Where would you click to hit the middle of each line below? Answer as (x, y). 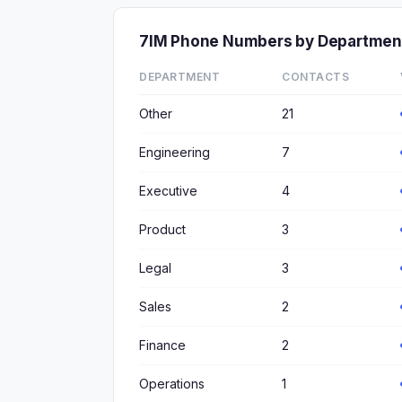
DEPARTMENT (179, 77)
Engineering (175, 152)
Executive (168, 191)
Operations (172, 384)
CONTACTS (315, 77)
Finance (162, 345)
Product (162, 229)
